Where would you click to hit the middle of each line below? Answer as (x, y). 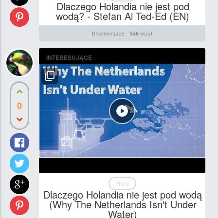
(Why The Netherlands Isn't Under (123, 204)
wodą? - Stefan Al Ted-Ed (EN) (123, 16)
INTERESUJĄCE (69, 57)
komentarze (110, 33)
